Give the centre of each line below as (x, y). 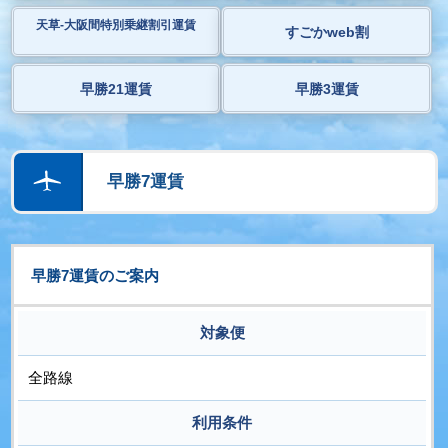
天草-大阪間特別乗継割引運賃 (116, 24)
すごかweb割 (326, 31)
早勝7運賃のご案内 (94, 275)
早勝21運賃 (116, 88)
